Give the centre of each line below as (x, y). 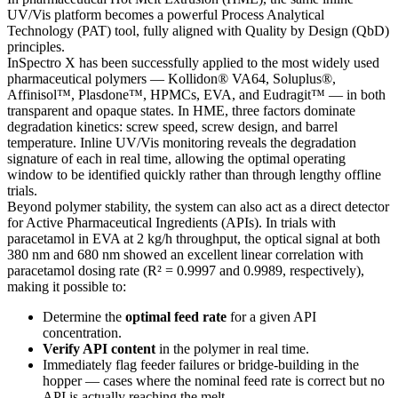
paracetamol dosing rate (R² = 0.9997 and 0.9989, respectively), (186, 271)
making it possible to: (67, 287)
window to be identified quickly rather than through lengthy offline (194, 175)
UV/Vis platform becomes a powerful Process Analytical (166, 15)
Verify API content (99, 349)
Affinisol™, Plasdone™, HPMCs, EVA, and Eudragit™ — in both (196, 95)
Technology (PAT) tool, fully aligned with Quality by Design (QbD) (198, 31)
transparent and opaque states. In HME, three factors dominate (181, 111)
